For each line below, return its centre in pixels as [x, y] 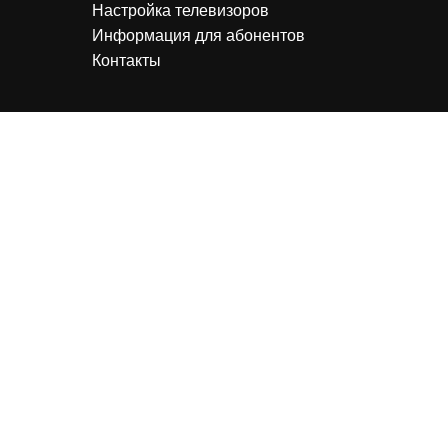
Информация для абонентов [198, 35]
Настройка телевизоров [180, 10]
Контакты [126, 60]
